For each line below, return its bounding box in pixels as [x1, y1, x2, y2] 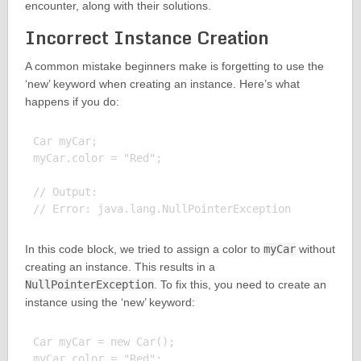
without [295, 243, 335, 256]
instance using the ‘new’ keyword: [24, 296, 195, 309]
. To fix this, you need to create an [153, 278, 326, 292]
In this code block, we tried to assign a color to [24, 243, 263, 256]
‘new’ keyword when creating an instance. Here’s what [24, 77, 300, 91]
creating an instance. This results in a [24, 260, 215, 274]
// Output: [32, 185, 98, 199]
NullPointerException [24, 278, 154, 292]
